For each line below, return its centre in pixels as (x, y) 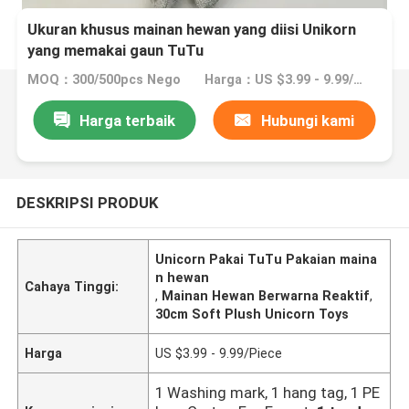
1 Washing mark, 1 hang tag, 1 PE (268, 392)
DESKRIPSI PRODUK (87, 202)
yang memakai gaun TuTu (116, 51)
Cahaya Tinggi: (72, 286)
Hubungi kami (307, 120)
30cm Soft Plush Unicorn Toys (252, 314)
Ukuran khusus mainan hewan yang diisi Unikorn (192, 30)
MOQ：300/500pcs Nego (105, 80)
